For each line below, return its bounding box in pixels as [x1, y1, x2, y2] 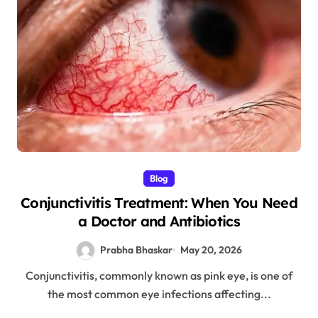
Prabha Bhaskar [100, 243, 173, 256]
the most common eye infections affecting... [47, 286, 271, 301]
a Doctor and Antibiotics [78, 212, 240, 230]
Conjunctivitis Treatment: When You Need [21, 193, 297, 212]
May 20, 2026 [180, 243, 242, 256]
